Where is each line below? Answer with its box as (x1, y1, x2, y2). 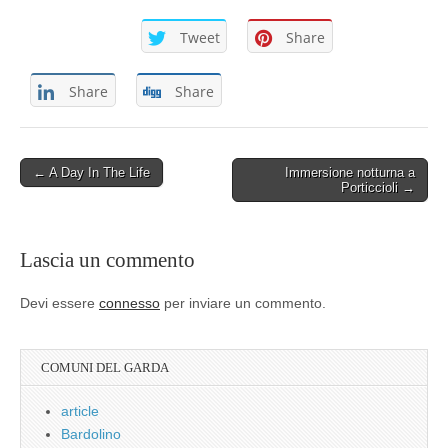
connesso (99, 294, 160, 311)
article (61, 402, 99, 419)
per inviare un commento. (160, 294, 326, 311)
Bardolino (61, 425, 121, 442)
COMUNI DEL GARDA (41, 359, 169, 375)
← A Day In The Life (33, 164, 150, 180)
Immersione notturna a (285, 164, 415, 180)
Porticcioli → (341, 179, 415, 195)
